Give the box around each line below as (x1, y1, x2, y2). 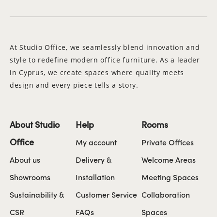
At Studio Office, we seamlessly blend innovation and (10, 42, 200, 52)
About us (10, 154, 40, 165)
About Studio (10, 118, 60, 130)
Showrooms (10, 171, 50, 182)
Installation (76, 171, 115, 182)
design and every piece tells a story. (10, 80, 139, 90)
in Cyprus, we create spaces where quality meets (10, 67, 184, 77)
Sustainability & (10, 188, 64, 200)
